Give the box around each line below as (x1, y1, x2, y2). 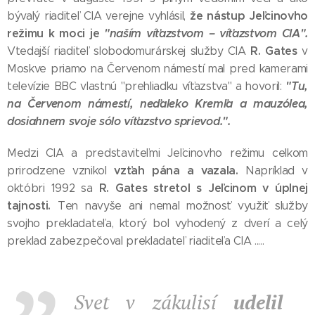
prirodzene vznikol (7, 164, 115, 177)
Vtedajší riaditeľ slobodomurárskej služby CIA (7, 44, 246, 58)
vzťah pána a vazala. (114, 163, 245, 178)
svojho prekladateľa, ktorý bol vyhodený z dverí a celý (7, 217, 308, 230)
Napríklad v (245, 164, 309, 177)
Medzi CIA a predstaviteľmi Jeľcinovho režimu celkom (7, 146, 308, 160)
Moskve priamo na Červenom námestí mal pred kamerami (7, 62, 308, 75)
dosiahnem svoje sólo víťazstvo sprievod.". (7, 114, 231, 129)
